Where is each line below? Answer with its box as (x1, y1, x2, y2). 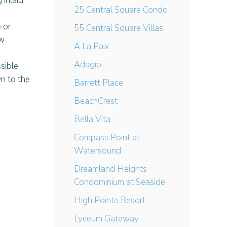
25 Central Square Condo (74, 4, 168, 16)
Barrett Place (74, 77, 123, 89)
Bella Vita (74, 113, 110, 125)
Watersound (74, 145, 121, 157)
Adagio (74, 59, 101, 70)
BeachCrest (74, 95, 118, 107)
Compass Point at (74, 132, 140, 143)
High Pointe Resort (74, 195, 145, 206)
